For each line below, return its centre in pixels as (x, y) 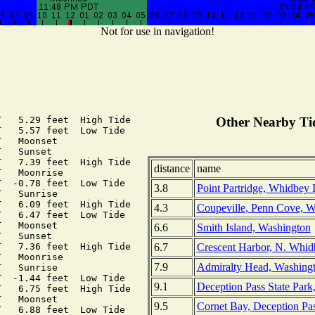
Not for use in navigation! (157, 32)
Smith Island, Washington (253, 228)
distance (172, 169)
